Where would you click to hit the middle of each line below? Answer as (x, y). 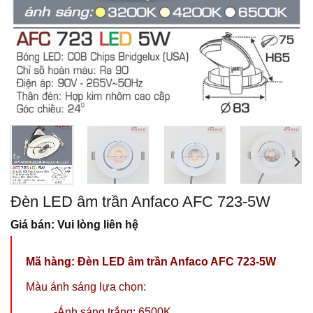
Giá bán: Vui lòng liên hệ (74, 225)
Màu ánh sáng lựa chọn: (86, 287)
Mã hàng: (50, 262)
